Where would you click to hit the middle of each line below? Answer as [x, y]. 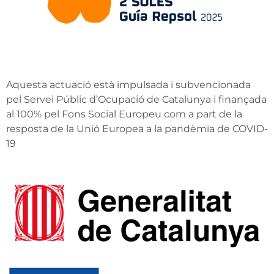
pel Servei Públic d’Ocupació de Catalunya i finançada [136, 100]
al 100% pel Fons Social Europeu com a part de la [124, 114]
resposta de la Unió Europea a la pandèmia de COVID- [137, 129]
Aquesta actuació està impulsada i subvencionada [128, 85]
